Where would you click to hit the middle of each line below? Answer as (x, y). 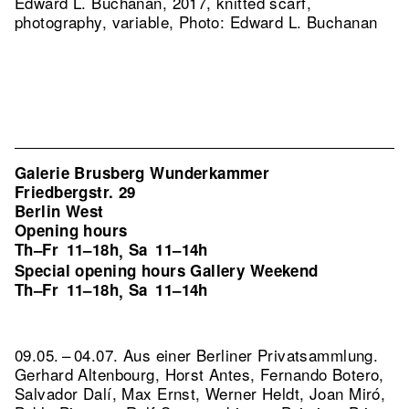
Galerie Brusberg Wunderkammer (142, 173)
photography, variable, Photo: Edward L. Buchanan (196, 21)
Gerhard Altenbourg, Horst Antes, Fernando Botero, (199, 374)
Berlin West (59, 211)
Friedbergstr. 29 (75, 192)
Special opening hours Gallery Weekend (167, 270)
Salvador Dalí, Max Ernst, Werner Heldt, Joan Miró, (200, 393)
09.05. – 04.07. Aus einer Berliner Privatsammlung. (197, 355)
